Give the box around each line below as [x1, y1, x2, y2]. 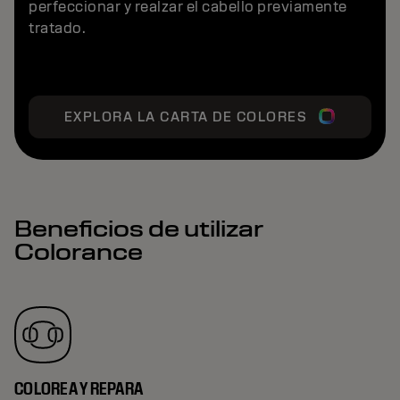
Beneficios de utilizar [14, 213, 263, 243]
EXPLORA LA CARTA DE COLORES [63, 108, 308, 125]
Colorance [14, 237, 143, 266]
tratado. [29, 18, 86, 37]
